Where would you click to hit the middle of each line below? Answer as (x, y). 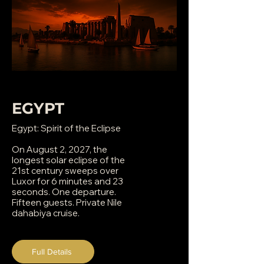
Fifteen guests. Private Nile (67, 202)
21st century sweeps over (65, 171)
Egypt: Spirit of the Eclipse (66, 128)
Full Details (52, 252)
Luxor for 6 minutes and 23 (67, 181)
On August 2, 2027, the (60, 149)
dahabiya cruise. (47, 213)
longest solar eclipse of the (68, 160)
